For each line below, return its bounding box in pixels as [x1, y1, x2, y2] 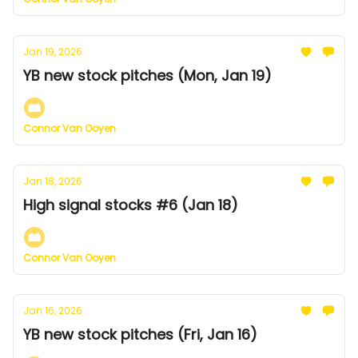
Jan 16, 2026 [23, 304, 82, 317]
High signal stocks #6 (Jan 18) [23, 195, 238, 215]
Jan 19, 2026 [23, 45, 82, 58]
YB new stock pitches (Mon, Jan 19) [23, 66, 272, 86]
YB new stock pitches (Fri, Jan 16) [23, 324, 257, 344]
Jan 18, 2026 [23, 174, 82, 188]
